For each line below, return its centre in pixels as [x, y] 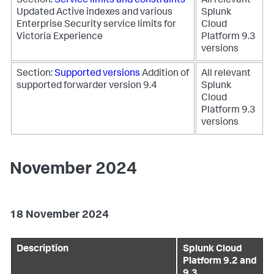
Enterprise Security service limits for [96, 25]
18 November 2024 [59, 215]
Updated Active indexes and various [94, 13]
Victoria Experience [60, 37]
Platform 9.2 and [220, 262]
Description [43, 250]
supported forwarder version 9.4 [87, 86]
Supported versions [97, 74]
